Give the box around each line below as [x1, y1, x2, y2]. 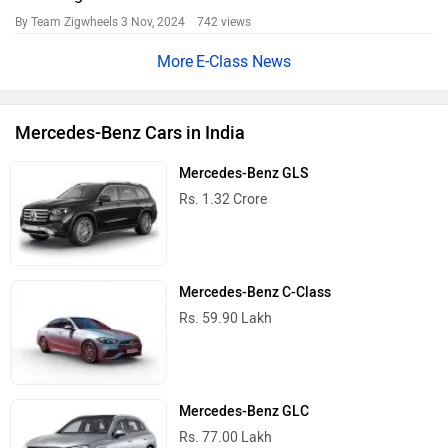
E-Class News [196, 51, 291, 71]
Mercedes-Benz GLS [179, 164, 309, 182]
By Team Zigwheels [15, 14, 121, 29]
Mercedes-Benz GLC [179, 403, 310, 421]
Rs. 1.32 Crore [179, 190, 268, 208]
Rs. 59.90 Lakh [179, 310, 273, 328]
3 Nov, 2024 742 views [121, 14, 251, 29]
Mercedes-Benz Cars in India [15, 121, 245, 144]
